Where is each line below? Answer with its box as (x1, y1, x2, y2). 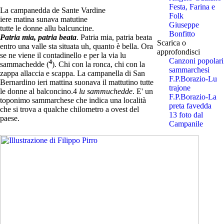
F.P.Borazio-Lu (168, 74, 217, 83)
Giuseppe (168, 20, 199, 29)
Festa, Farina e (168, 2, 215, 11)
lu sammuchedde (79, 86, 132, 95)
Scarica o (156, 38, 186, 47)
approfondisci (156, 47, 200, 56)
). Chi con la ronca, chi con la (52, 59, 145, 68)
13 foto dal (168, 110, 203, 119)
